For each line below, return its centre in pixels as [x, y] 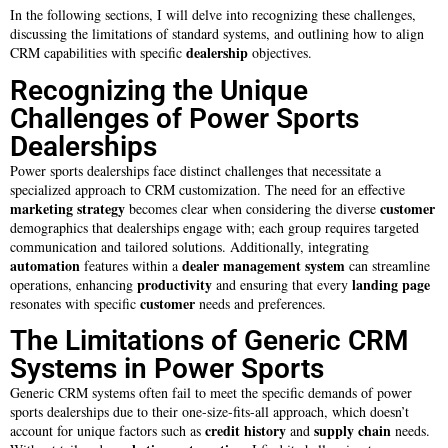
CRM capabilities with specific [98, 53]
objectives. [280, 53]
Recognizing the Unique [159, 90]
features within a [131, 265]
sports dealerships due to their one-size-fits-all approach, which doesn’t [209, 411]
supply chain [352, 430]
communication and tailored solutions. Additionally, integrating [189, 246]
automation [45, 265]
